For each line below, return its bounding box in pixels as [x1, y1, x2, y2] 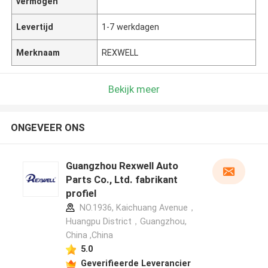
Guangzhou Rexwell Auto [65, 160, 178, 172]
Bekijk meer [108, 83, 160, 95]
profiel [65, 187, 96, 200]
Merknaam [16, 47, 60, 57]
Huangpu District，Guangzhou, [65, 217, 187, 227]
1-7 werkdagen [102, 22, 160, 32]
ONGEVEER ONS [10, 121, 85, 134]
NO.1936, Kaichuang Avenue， [77, 203, 196, 213]
